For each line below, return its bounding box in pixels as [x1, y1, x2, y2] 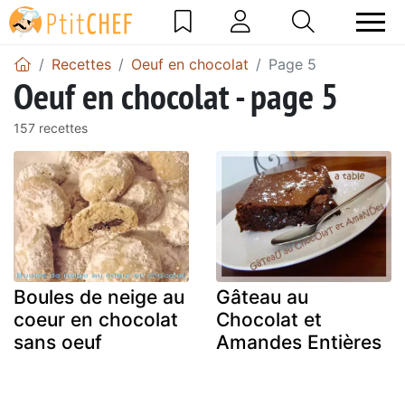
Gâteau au [216, 286, 308, 309]
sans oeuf [14, 331, 102, 354]
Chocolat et [216, 308, 322, 332]
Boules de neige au [14, 286, 184, 309]
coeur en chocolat [14, 308, 178, 332]
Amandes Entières [216, 331, 381, 354]
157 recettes [14, 119, 88, 136]
